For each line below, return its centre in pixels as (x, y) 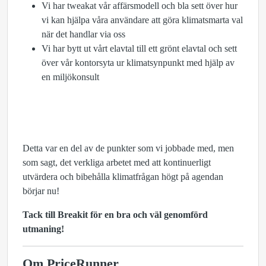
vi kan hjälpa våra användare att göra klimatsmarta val (142, 20)
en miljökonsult (70, 77)
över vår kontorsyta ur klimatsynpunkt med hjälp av (138, 63)
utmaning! (43, 229)
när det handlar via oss (83, 34)
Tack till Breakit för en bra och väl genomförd (115, 215)
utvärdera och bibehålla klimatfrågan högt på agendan (123, 177)
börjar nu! (41, 191)
